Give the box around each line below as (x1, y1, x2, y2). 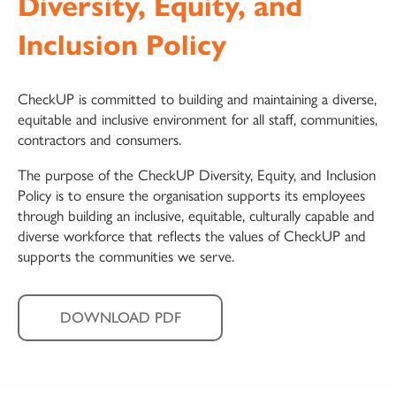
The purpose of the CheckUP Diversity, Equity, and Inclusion (18, 163, 376, 185)
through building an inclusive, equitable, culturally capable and (18, 203, 375, 225)
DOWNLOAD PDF (59, 308, 181, 326)
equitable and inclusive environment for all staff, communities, (18, 107, 377, 129)
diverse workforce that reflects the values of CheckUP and (18, 224, 366, 246)
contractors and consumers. (18, 127, 181, 149)
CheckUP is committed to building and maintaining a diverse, (18, 87, 377, 109)
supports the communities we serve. (18, 244, 234, 266)
